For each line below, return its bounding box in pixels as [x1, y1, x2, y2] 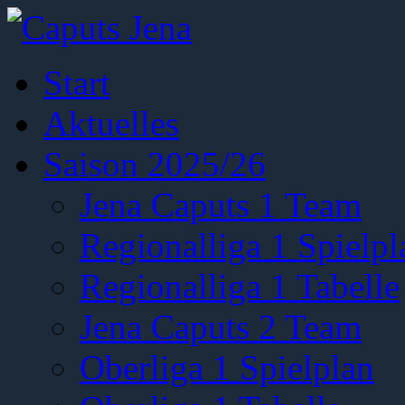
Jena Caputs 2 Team [80, 307, 362, 346]
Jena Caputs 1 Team [80, 185, 362, 224]
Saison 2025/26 [43, 145, 266, 184]
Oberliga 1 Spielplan [80, 348, 374, 387]
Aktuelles [43, 104, 179, 143]
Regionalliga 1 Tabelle [80, 267, 400, 306]
